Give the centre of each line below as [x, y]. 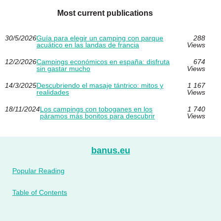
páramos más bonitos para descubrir [97, 116]
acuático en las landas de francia [88, 45]
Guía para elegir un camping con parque [100, 38]
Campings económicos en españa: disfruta [103, 61]
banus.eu [110, 150]
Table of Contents [40, 192]
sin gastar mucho [63, 68]
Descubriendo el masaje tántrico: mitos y [100, 85]
